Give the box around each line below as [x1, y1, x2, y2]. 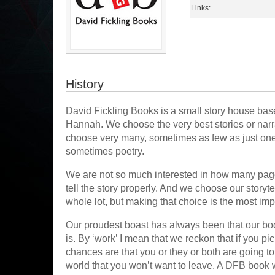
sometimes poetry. [66, 146, 144, 157]
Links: [191, 3, 211, 12]
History [66, 77, 104, 91]
